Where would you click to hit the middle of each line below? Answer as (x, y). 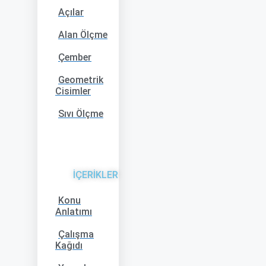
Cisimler (73, 91)
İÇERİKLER (96, 175)
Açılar (71, 12)
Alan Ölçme (83, 35)
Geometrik (81, 80)
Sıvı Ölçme (81, 114)
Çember (75, 57)
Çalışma (76, 234)
